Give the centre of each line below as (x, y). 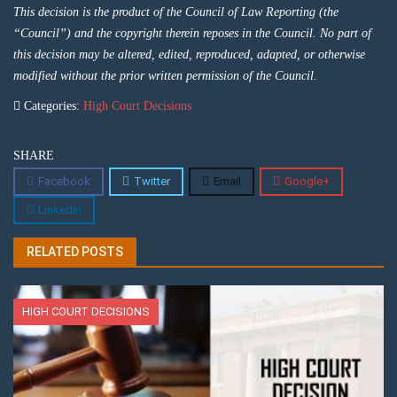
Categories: (52, 106)
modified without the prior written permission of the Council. (165, 76)
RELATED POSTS (75, 252)
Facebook (64, 182)
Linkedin (60, 210)
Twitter (152, 182)
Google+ (307, 182)
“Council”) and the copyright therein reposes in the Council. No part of (192, 34)
